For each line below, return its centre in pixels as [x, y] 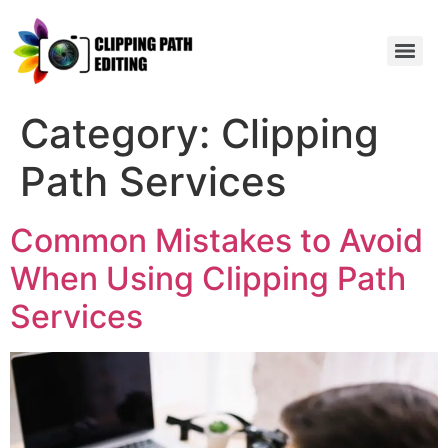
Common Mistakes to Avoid [216, 240]
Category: [120, 133]
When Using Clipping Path [208, 278]
